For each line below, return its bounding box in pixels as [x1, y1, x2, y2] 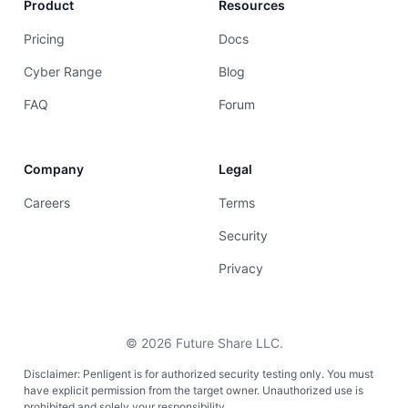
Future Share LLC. [171, 335, 283, 352]
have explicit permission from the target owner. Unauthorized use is [24, 382, 363, 397]
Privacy [219, 260, 263, 277]
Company [24, 161, 84, 178]
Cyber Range [24, 64, 102, 80]
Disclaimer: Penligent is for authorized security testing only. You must [24, 366, 373, 381]
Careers [24, 195, 70, 211]
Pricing [24, 31, 65, 47]
